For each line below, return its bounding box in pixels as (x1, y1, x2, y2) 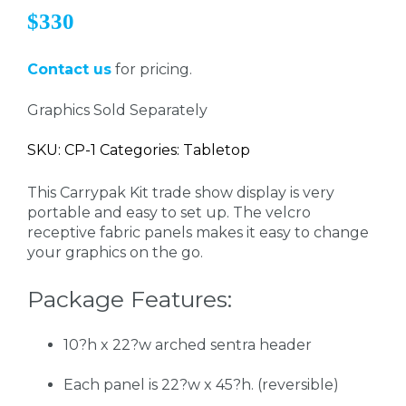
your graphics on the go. (27, 244, 203, 262)
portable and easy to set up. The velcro (27, 204, 311, 222)
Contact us (27, 61, 111, 79)
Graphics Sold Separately (27, 101, 208, 119)
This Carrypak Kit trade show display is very (27, 184, 334, 202)
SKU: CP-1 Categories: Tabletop (27, 141, 250, 159)
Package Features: (27, 285, 232, 313)
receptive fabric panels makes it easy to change (27, 224, 369, 242)
